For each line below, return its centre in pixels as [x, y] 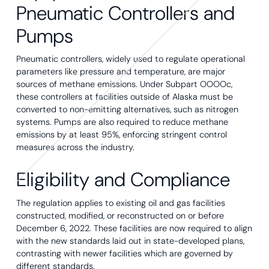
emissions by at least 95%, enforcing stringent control [121, 135]
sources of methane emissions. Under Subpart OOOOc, [124, 84]
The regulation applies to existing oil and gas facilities [120, 203]
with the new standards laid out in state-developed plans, [130, 240]
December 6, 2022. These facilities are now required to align [134, 228]
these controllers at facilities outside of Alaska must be [124, 97]
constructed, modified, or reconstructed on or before [120, 215]
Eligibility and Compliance [123, 180]
